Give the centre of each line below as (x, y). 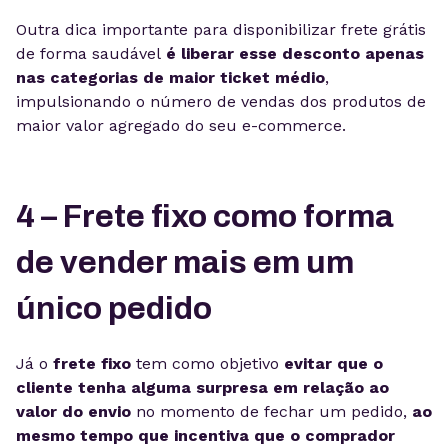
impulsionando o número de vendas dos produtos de (221, 101)
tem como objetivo (210, 363)
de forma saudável (88, 53)
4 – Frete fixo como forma (205, 216)
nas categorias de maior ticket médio (170, 77)
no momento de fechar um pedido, (274, 411)
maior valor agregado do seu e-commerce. (181, 125)
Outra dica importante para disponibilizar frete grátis (221, 29)
